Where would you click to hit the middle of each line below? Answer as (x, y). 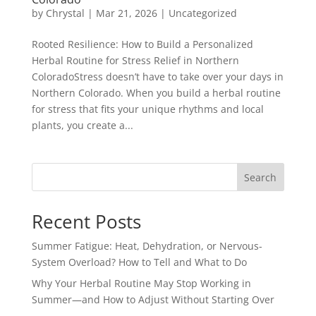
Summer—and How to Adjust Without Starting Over (153, 299)
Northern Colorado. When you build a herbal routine (156, 92)
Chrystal (65, 13)
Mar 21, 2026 (126, 13)
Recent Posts (86, 221)
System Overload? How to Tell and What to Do (139, 262)
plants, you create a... (82, 125)
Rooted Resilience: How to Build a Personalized (142, 44)
